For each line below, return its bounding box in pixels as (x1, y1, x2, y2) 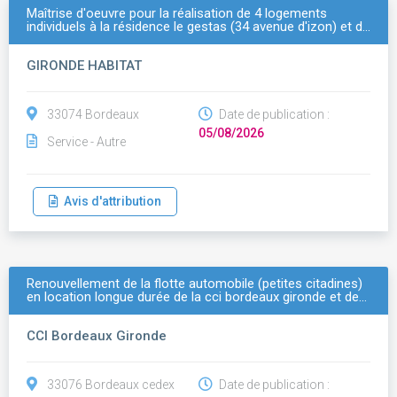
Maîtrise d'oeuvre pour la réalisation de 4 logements (27, 5, 327, 21)
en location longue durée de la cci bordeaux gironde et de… (27, 289, 367, 305)
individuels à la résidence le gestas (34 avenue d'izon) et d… (27, 19, 370, 35)
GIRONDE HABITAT (27, 58, 142, 74)
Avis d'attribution (58, 194, 161, 208)
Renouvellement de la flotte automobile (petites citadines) (27, 276, 362, 292)
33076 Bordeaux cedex (47, 378, 175, 392)
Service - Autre (47, 135, 126, 149)
